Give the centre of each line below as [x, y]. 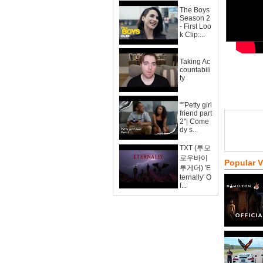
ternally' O [195, 177]
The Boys [195, 10]
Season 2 [195, 18]
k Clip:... [192, 35]
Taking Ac [195, 62]
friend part [196, 113]
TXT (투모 [195, 148]
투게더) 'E [195, 168]
